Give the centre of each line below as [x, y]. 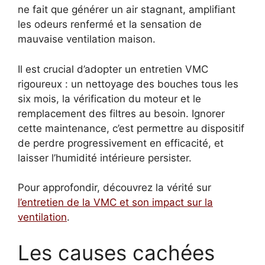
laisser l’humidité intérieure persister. [105, 158]
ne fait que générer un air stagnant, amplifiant [127, 10]
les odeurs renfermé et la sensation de [110, 25]
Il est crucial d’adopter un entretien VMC [113, 69]
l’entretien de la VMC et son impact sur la [115, 203]
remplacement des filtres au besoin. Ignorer [121, 113]
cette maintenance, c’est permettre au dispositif [131, 128]
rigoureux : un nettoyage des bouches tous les [128, 84]
